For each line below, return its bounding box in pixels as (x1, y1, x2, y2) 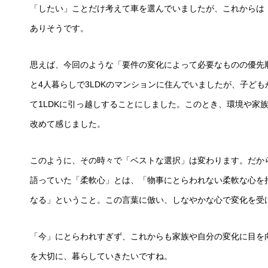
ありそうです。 (30, 23, 89, 33)
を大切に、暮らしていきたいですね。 (30, 251, 172, 261)
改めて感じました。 (30, 119, 105, 129)
